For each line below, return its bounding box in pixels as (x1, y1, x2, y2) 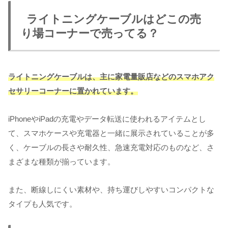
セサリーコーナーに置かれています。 (8, 86, 138, 95)
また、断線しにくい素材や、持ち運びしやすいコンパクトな (8, 185, 214, 194)
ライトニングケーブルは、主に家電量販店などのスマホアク (8, 72, 214, 81)
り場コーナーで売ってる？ (21, 26, 159, 40)
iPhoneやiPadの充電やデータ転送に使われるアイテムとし (8, 114, 206, 123)
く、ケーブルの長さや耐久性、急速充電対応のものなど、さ (8, 142, 214, 152)
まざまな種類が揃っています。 (8, 157, 115, 166)
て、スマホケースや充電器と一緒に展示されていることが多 (8, 128, 214, 137)
